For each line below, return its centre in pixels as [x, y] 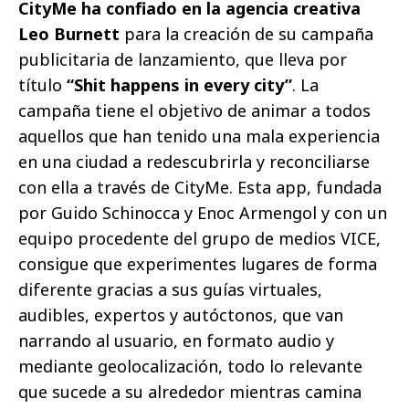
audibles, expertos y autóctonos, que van [181, 315]
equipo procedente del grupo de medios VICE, [199, 239]
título [42, 85]
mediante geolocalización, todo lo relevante [190, 367]
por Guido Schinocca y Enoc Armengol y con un [203, 213]
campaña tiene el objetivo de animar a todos [194, 111]
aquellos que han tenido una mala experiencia [199, 136]
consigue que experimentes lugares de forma [198, 264]
